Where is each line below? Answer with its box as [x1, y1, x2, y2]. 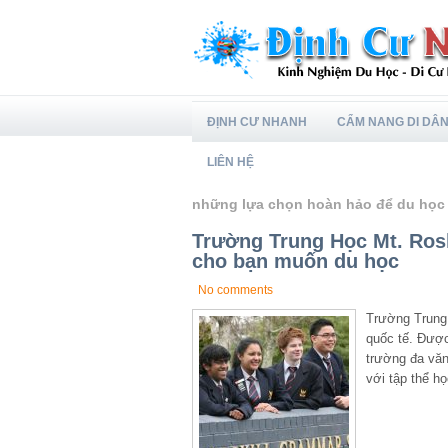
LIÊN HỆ [207, 155, 254, 169]
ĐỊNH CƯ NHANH [207, 115, 307, 129]
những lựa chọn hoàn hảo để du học [192, 197, 445, 212]
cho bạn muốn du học [192, 250, 399, 272]
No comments [198, 283, 273, 297]
